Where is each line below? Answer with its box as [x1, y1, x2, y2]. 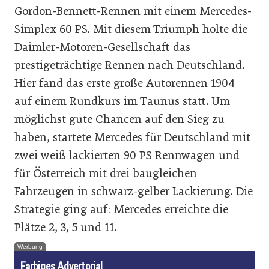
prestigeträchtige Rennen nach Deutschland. [14, 58, 245, 72]
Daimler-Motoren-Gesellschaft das [14, 40, 190, 54]
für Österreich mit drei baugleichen [14, 166, 197, 180]
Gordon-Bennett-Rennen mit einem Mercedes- [14, 4, 252, 18]
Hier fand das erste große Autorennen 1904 [14, 76, 235, 90]
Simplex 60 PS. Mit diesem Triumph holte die [14, 22, 247, 36]
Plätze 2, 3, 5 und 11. [14, 220, 117, 234]
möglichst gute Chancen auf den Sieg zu [14, 112, 225, 126]
